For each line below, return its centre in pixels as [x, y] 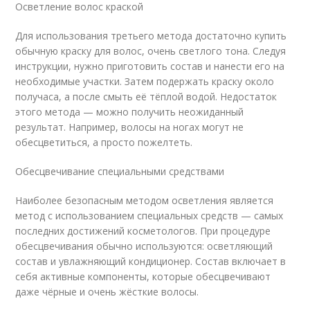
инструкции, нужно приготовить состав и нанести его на [150, 66]
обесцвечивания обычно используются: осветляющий [144, 246]
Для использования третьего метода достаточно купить [151, 36]
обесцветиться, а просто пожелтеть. [104, 142]
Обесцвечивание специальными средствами [120, 171]
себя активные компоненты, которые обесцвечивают [143, 276]
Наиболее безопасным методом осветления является [145, 200]
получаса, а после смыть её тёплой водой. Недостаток [146, 97]
